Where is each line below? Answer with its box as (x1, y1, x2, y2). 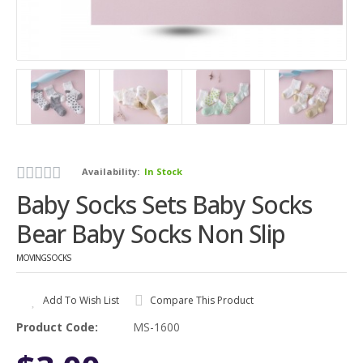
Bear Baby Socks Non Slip (16, 217, 285, 250)
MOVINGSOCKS (16, 252, 71, 263)
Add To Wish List (41, 293, 119, 307)
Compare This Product (147, 293, 254, 307)
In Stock (144, 165, 182, 177)
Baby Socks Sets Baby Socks (16, 188, 312, 221)
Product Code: (16, 319, 98, 335)
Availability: (82, 165, 142, 177)
